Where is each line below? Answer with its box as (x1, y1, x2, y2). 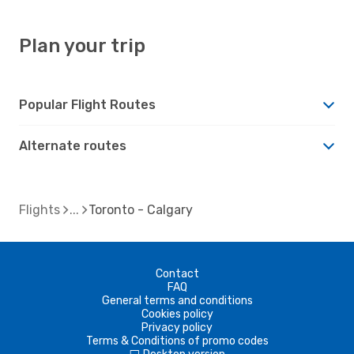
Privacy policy (141, 320, 213, 334)
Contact (155, 266, 199, 281)
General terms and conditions (101, 293, 253, 307)
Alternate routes (19, 137, 126, 153)
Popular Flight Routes (19, 96, 156, 112)
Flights (19, 201, 60, 217)
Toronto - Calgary (88, 201, 193, 217)
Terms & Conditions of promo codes (85, 333, 269, 348)
